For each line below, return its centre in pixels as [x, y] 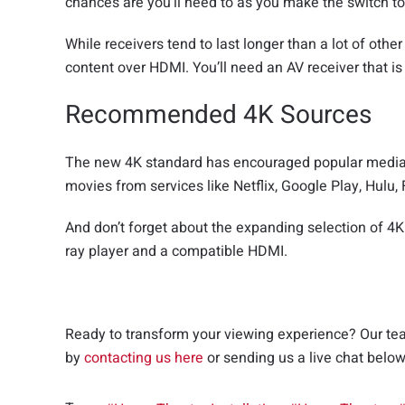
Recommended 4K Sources [218, 115]
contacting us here [144, 358]
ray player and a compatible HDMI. [176, 251]
